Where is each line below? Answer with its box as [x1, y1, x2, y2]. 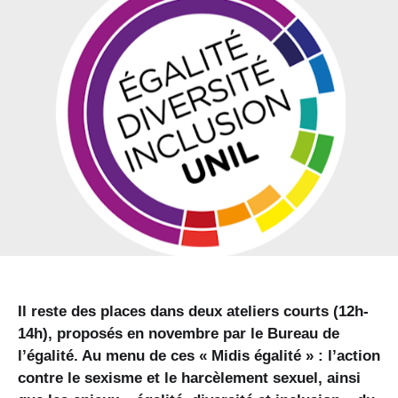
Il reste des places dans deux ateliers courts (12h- [18, 303, 369, 321]
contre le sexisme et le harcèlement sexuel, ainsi [18, 370, 361, 387]
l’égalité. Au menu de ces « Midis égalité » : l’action [18, 347, 380, 365]
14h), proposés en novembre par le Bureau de [18, 325, 339, 343]
